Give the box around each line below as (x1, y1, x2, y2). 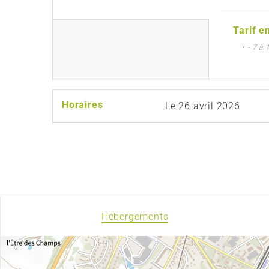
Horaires (62, 98, 103, 110)
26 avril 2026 (178, 100, 240, 112)
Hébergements (101, 210, 169, 222)
